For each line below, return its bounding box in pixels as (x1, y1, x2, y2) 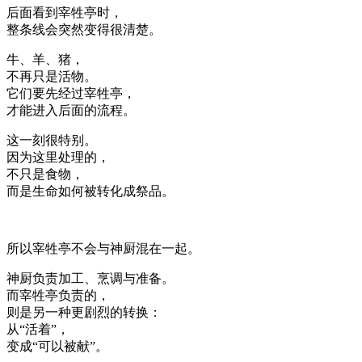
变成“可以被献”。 (6, 339, 108, 353)
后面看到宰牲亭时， (6, 5, 123, 19)
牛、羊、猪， (6, 52, 84, 66)
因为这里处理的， (6, 149, 110, 164)
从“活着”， (6, 322, 69, 336)
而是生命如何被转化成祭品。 (6, 183, 175, 198)
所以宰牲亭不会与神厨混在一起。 (6, 241, 200, 255)
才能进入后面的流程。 (6, 103, 136, 117)
